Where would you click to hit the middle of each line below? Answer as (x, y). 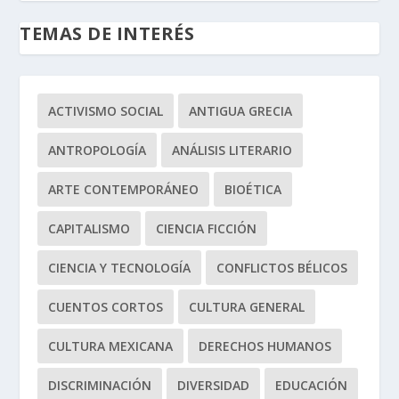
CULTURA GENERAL (247, 307)
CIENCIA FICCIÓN (207, 229)
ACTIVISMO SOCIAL (106, 111)
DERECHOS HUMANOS (265, 346)
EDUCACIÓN (312, 386)
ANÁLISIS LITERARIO (232, 151)
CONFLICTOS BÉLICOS (282, 268)
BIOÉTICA (253, 190)
